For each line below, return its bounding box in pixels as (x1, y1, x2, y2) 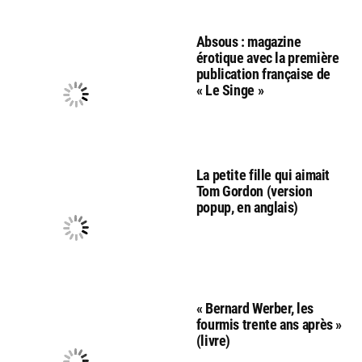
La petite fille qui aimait (196, 166, 330, 183)
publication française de (196, 65, 330, 82)
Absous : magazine (196, 32, 301, 50)
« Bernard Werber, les (196, 299, 314, 317)
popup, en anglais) (196, 198, 299, 216)
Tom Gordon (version (196, 182, 313, 200)
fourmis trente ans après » (196, 315, 343, 333)
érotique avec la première (196, 48, 339, 66)
